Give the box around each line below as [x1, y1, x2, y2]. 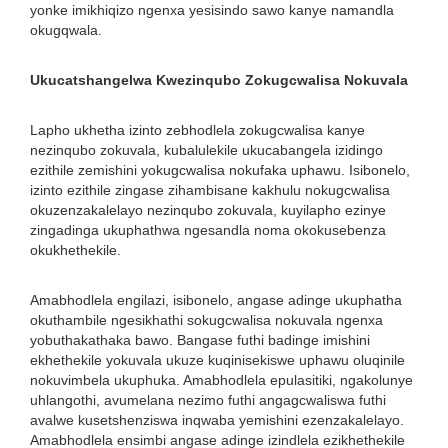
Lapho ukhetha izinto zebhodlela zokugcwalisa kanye [30, 122, 365, 138]
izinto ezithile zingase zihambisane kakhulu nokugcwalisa [30, 182, 390, 198]
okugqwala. [30, 22, 102, 38]
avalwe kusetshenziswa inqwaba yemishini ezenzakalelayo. [30, 412, 404, 428]
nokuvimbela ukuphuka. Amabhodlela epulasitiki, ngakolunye [30, 372, 413, 388]
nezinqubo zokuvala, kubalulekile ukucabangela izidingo [30, 142, 383, 158]
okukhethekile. [30, 242, 121, 258]
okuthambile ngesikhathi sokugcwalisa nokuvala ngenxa [30, 312, 383, 328]
